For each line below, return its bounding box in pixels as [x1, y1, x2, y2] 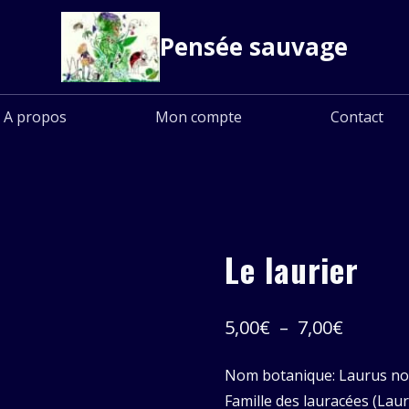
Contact [330, 106, 384, 127]
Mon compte [155, 106, 242, 127]
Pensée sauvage [160, 29, 348, 63]
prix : [342, 379, 386, 404]
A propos [3, 106, 67, 127]
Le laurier [225, 245, 359, 293]
